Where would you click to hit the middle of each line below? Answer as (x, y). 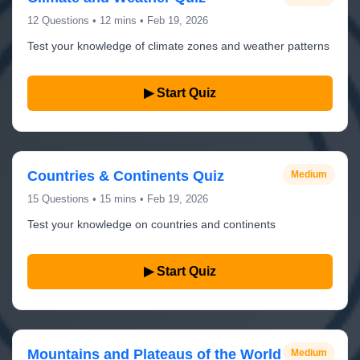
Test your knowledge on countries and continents (151, 224)
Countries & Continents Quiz (126, 176)
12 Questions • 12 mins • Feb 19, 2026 (118, 20)
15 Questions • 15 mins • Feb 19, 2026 (118, 199)
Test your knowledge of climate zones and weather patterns (178, 46)
